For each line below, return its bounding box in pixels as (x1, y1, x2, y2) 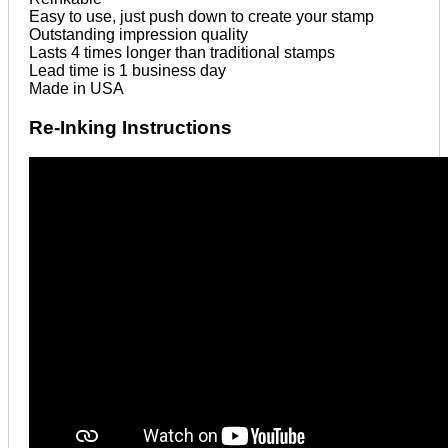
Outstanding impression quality (29, 25, 248, 43)
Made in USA (29, 79, 124, 97)
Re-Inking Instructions (29, 116, 232, 138)
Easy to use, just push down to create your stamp (29, 7, 374, 25)
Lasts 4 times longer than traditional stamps (29, 43, 335, 61)
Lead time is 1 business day (29, 61, 226, 79)
